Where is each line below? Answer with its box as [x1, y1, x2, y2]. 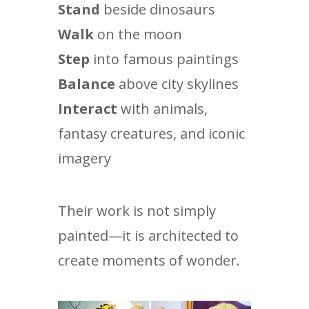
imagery [58, 149, 111, 168]
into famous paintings [90, 50, 239, 68]
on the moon [94, 25, 182, 43]
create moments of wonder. [58, 251, 240, 270]
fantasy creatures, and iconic [58, 124, 245, 143]
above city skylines [115, 74, 239, 93]
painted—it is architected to [58, 226, 239, 245]
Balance [58, 74, 115, 93]
